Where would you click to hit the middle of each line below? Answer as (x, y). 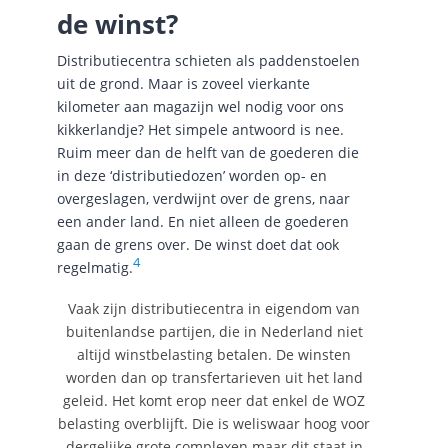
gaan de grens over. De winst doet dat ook (197, 245)
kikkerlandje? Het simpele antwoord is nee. (200, 130)
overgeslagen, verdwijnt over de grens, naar (203, 199)
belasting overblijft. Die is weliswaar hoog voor (214, 424)
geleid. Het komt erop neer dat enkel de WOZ (214, 401)
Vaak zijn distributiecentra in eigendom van (214, 309)
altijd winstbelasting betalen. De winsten (214, 355)
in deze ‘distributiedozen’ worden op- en (191, 176)
